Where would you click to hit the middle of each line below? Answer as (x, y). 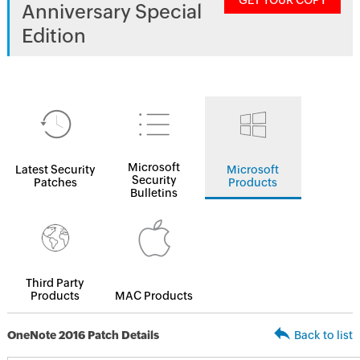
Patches (55, 182)
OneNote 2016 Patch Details (83, 335)
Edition (53, 36)
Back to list (324, 335)
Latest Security (55, 170)
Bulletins (154, 193)
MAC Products (154, 296)
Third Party (55, 283)
